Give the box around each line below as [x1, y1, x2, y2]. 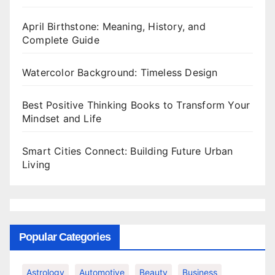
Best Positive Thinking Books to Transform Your [22, 99, 250, 112]
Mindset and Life [22, 112, 102, 125]
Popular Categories [19, 231, 110, 244]
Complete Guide [22, 34, 99, 47]
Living [22, 158, 51, 171]
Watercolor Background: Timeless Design [22, 66, 218, 79]
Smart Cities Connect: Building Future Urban [22, 145, 233, 158]
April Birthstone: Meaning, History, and [22, 20, 206, 33]
